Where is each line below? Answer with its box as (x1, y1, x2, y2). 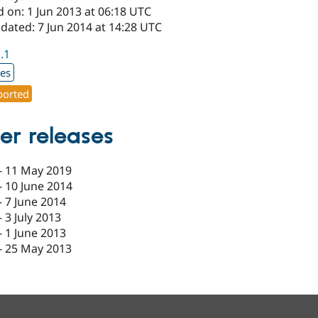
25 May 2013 (5, 241, 72, 257)
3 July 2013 (5, 209, 62, 226)
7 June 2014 (5, 194, 67, 210)
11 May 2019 (5, 163, 72, 179)
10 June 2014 (5, 178, 73, 194)
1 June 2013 (5, 225, 67, 241)
